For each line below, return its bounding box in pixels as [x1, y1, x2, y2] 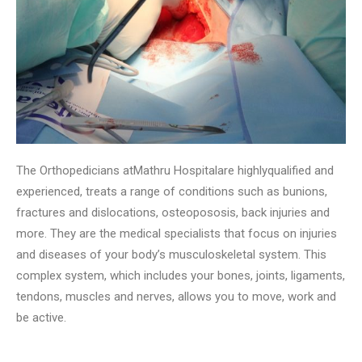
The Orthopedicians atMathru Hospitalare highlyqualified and [16, 163, 334, 178]
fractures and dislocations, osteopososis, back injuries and [16, 205, 330, 220]
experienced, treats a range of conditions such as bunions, [16, 184, 327, 199]
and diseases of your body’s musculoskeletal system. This [16, 247, 326, 262]
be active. [16, 310, 66, 325]
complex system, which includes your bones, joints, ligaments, [16, 268, 345, 283]
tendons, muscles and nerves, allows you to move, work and [16, 289, 336, 304]
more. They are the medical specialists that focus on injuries [16, 226, 337, 241]
